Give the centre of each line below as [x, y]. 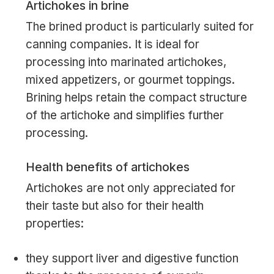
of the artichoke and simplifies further [124, 116]
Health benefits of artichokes [107, 167]
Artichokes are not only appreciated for [130, 188]
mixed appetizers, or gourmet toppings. [130, 80]
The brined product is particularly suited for [139, 27]
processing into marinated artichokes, [126, 62]
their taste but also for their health [114, 206]
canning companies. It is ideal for [112, 45]
